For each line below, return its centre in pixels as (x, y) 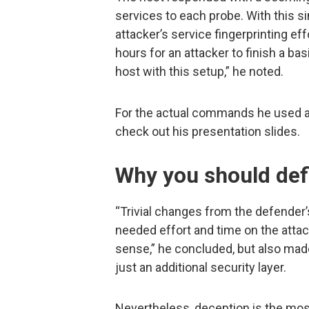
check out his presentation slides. (208, 131)
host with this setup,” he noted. (199, 72)
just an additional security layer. (201, 267)
